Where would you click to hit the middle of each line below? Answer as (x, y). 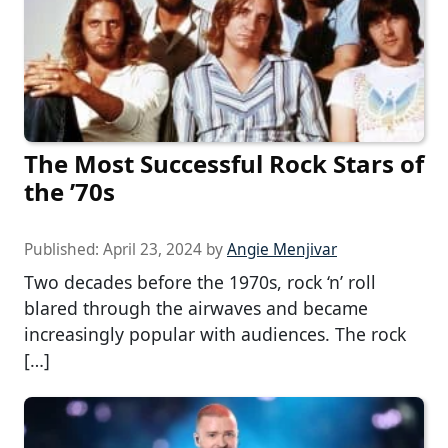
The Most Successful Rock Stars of (224, 164)
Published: (63, 250)
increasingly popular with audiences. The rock (215, 334)
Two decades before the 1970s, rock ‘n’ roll (200, 282)
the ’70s (69, 192)
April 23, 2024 (152, 250)
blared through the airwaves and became (196, 308)
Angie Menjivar (282, 250)
